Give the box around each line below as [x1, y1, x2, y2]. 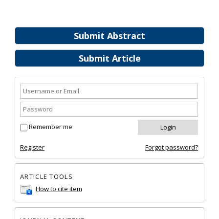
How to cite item [36, 184, 82, 194]
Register [20, 143, 44, 152]
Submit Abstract [74, 30, 145, 42]
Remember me [29, 122, 72, 131]
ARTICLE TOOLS [20, 172, 73, 181]
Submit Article [78, 52, 141, 64]
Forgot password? [145, 143, 198, 152]
